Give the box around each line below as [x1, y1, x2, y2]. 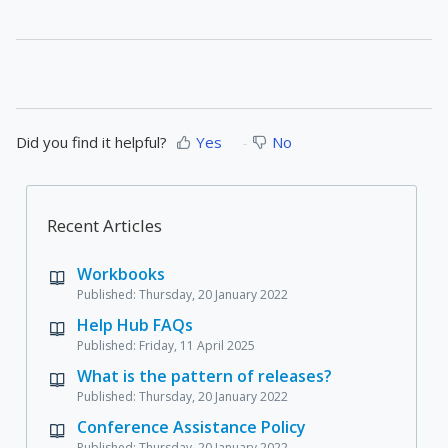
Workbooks [77, 262, 165, 285]
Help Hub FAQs [77, 313, 193, 336]
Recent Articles [47, 213, 162, 237]
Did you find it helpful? [16, 131, 167, 152]
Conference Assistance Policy [77, 415, 306, 438]
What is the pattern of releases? [77, 364, 332, 387]
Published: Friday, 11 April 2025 [77, 336, 255, 354]
